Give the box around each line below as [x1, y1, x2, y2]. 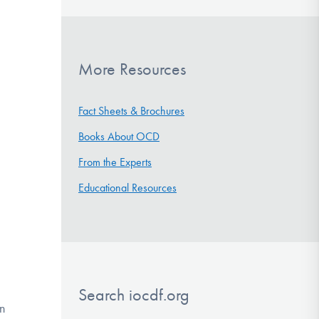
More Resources [78, 58, 186, 79]
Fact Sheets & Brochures [78, 103, 184, 117]
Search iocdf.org [78, 284, 189, 305]
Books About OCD [78, 129, 159, 143]
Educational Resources [78, 180, 177, 194]
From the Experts [78, 155, 152, 169]
